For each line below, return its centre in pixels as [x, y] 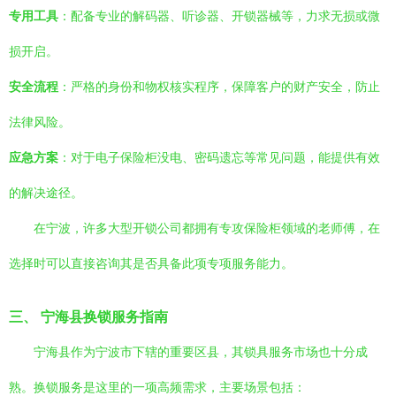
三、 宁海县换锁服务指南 [88, 316]
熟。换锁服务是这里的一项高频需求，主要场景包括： [157, 387]
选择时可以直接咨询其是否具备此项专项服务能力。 [151, 263]
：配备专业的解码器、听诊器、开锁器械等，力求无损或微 [219, 16]
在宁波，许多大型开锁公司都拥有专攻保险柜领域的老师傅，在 [207, 228]
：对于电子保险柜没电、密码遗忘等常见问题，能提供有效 [219, 157]
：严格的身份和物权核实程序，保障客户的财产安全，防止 [219, 87]
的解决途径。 [46, 193]
